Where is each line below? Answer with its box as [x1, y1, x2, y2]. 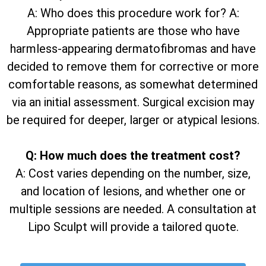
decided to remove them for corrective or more [7, 59, 259, 74]
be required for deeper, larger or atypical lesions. [7, 113, 259, 128]
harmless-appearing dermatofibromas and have [10, 42, 256, 56]
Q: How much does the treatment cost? [26, 148, 240, 163]
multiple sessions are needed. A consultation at [9, 202, 256, 217]
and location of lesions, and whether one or [20, 184, 246, 199]
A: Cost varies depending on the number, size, [15, 166, 251, 181]
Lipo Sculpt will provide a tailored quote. [27, 220, 239, 235]
